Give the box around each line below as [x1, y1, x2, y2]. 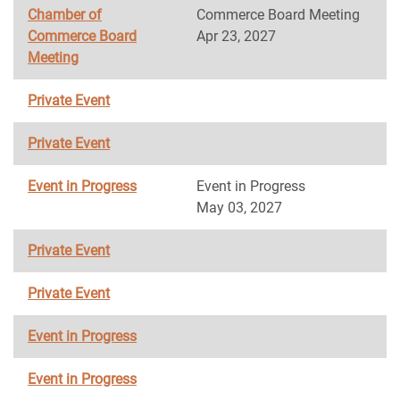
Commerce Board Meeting [196, 6, 360, 23]
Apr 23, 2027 [196, 28, 276, 45]
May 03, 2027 [196, 199, 282, 216]
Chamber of [28, 6, 102, 23]
